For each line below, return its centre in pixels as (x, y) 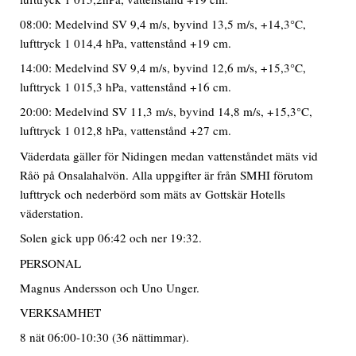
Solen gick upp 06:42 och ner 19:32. (111, 238)
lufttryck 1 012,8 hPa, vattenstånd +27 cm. (126, 130)
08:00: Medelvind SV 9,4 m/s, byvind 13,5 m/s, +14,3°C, (163, 23)
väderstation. (52, 213)
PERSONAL (51, 263)
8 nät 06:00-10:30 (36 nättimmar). (105, 337)
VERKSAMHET (61, 313)
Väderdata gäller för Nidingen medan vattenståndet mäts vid (169, 155)
